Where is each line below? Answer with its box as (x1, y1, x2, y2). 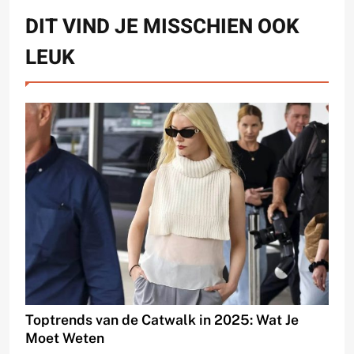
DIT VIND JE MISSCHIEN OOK (25, 11, 299, 42)
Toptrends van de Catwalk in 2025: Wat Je (25, 311, 299, 328)
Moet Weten (25, 329, 104, 346)
